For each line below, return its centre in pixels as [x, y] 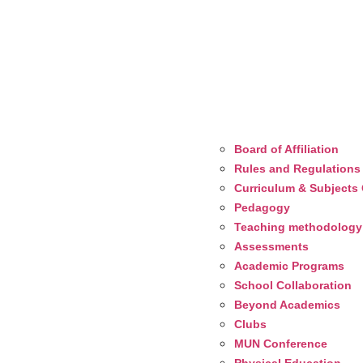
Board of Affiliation [286, 149]
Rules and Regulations [297, 169]
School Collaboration [293, 286]
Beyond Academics [287, 305]
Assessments [271, 247]
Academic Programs [289, 266]
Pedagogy [262, 208]
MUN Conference [280, 344]
